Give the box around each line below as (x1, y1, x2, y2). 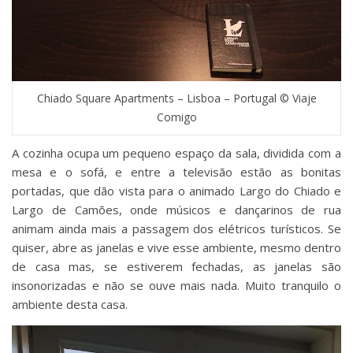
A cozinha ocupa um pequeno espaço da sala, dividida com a (12, 144, 341, 161)
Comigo (156, 109, 197, 124)
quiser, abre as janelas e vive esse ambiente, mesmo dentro (12, 239, 341, 255)
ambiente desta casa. (12, 295, 128, 312)
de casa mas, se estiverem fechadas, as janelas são (12, 258, 341, 274)
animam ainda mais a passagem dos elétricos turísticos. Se (12, 220, 341, 236)
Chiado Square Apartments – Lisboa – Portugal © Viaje (36, 90, 317, 106)
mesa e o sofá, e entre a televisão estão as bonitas (12, 163, 341, 180)
